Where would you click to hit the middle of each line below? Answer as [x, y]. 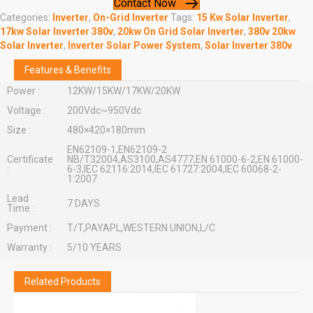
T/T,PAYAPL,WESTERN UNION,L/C [141, 227]
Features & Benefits [68, 70]
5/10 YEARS [94, 247]
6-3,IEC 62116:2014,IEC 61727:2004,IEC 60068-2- [174, 169]
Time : [20, 208]
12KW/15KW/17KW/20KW [123, 90]
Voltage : [26, 110]
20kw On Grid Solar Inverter [181, 31]
